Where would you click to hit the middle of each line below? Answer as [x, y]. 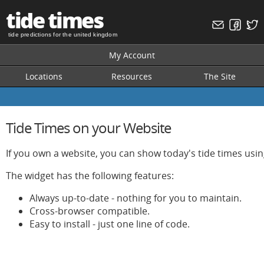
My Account [132, 55]
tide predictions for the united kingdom [63, 34]
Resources [132, 76]
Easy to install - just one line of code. [110, 224]
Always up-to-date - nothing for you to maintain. [136, 198]
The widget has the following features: [90, 176]
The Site [220, 76]
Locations [44, 76]
